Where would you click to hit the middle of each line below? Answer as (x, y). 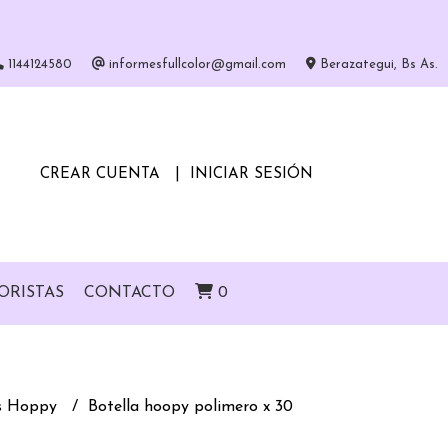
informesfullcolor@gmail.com (195, 64)
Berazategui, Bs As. (377, 64)
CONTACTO (129, 293)
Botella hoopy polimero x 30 (190, 407)
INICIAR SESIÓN (251, 174)
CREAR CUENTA (99, 174)
